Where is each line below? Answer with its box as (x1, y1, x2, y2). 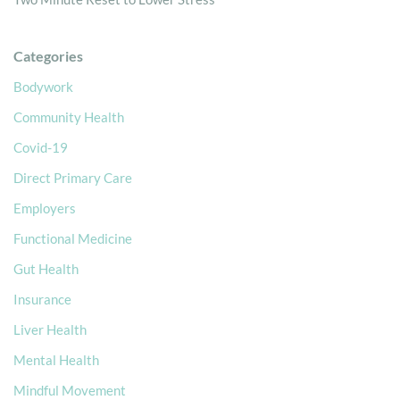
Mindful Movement (13, 381, 126, 398)
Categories (13, 46, 83, 64)
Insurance (13, 290, 71, 307)
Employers (13, 199, 76, 216)
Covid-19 (13, 138, 68, 155)
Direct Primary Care (13, 169, 132, 186)
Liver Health (13, 321, 87, 337)
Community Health (13, 108, 124, 125)
